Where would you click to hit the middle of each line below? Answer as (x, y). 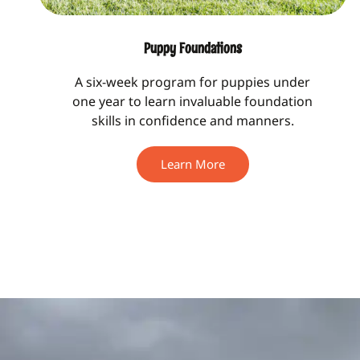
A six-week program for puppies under (193, 82)
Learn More (192, 164)
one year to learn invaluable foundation (193, 102)
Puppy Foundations (192, 49)
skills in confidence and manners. (192, 121)
